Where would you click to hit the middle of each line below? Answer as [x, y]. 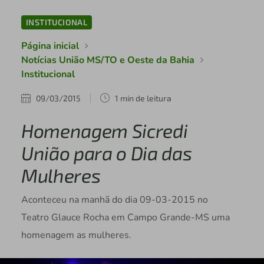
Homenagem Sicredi [104, 130]
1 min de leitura [143, 98]
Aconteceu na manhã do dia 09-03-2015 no [114, 200]
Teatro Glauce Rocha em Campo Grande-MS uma [125, 217]
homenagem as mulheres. [76, 235]
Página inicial [50, 46]
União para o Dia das [106, 153]
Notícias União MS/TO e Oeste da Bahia [108, 60]
